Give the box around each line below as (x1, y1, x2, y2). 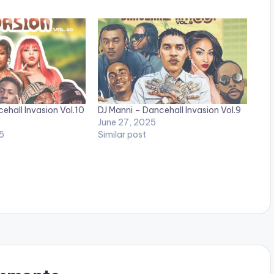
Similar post (98, 128, 147, 140)
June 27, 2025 (98, 116, 157, 128)
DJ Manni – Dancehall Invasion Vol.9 (98, 104, 242, 116)
